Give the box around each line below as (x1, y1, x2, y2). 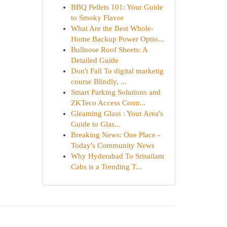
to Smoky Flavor (70, 14, 124, 22)
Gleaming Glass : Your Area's (70, 109, 163, 118)
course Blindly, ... (70, 78, 127, 86)
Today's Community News (70, 141, 155, 149)
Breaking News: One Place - (70, 131, 160, 139)
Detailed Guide (70, 56, 119, 64)
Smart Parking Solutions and (70, 88, 161, 96)
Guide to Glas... (70, 120, 121, 128)
